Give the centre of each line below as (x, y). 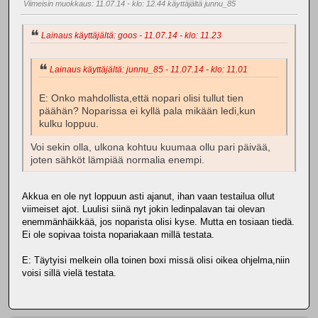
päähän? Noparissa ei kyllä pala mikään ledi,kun (147, 111)
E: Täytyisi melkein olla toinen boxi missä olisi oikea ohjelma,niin (156, 260)
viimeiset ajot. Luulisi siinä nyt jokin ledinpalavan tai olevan (143, 209)
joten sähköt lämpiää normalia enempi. (117, 160)
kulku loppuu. (69, 124)
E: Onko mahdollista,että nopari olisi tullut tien (141, 98)
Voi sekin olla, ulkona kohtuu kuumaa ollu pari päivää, (150, 147)
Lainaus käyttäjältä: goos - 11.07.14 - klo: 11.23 (131, 36)
